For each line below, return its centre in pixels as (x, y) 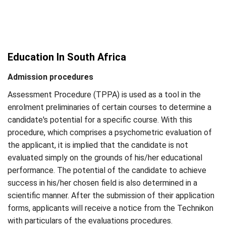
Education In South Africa (67, 57)
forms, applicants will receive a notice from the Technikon (110, 208)
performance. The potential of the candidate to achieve (107, 170)
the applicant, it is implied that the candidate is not (98, 145)
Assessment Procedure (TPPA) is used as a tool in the (104, 95)
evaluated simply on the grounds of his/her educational (105, 158)
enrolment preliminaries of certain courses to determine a (109, 107)
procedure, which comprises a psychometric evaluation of (110, 132)
